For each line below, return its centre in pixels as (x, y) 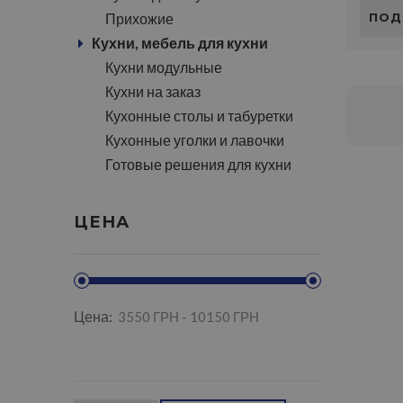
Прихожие (139, 18)
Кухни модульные (164, 67)
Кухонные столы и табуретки (199, 116)
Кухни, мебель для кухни (180, 43)
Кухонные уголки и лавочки (195, 140)
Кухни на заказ (153, 91)
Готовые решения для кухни (198, 164)
